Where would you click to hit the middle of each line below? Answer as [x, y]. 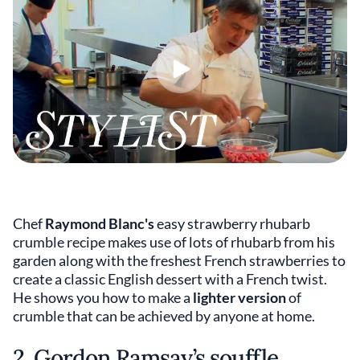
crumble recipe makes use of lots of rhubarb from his [174, 242]
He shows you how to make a [103, 297]
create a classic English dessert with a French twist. [170, 279]
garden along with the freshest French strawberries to [179, 260]
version [262, 297]
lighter [214, 297]
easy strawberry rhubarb [232, 223]
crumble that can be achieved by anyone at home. [165, 316]
